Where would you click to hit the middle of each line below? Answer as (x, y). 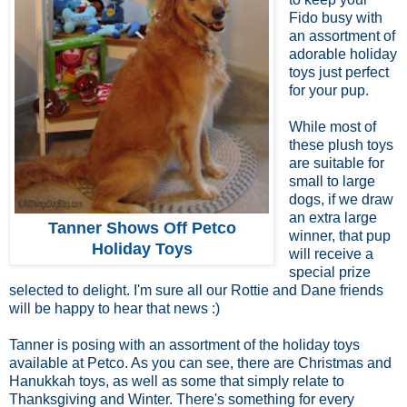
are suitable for (336, 163)
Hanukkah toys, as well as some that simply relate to (177, 381)
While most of (332, 126)
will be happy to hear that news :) (114, 308)
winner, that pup (339, 235)
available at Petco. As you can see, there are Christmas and (200, 362)
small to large (332, 181)
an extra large (333, 217)
